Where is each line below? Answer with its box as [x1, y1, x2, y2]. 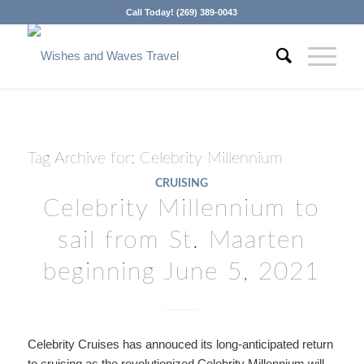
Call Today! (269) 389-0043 [126, 7, 238, 17]
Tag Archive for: [27, 150, 140, 167]
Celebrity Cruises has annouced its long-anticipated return [27, 336, 333, 351]
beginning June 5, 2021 [43, 260, 321, 284]
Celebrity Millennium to [43, 197, 321, 221]
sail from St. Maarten [58, 228, 306, 253]
